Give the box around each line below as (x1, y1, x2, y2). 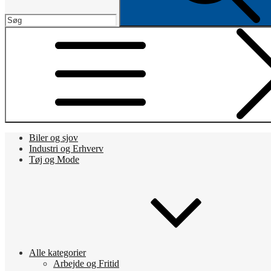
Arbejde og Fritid (53, 258, 119, 269)
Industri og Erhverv (29, 143, 103, 154)
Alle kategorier (29, 247, 86, 258)
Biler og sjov (29, 132, 78, 143)
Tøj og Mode (29, 154, 79, 165)
